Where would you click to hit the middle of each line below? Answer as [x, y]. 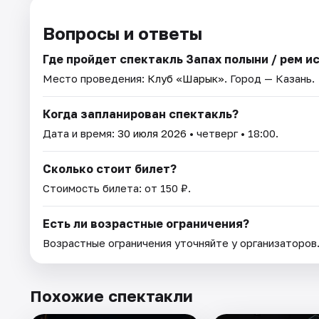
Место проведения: [95, 78]
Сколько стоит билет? [110, 168]
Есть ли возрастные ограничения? [146, 223]
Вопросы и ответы [122, 33]
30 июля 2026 [152, 133]
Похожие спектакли [111, 296]
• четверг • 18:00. [232, 133]
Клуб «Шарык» [186, 78]
